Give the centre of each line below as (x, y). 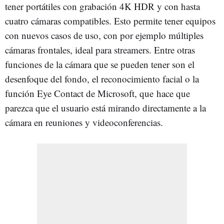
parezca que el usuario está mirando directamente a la (105, 107)
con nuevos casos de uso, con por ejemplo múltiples (104, 35)
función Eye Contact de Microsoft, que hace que (97, 93)
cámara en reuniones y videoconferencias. (84, 122)
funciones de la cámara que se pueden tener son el (100, 64)
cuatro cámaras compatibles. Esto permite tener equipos (110, 20)
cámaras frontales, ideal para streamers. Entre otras (100, 49)
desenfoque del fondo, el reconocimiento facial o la (102, 78)
